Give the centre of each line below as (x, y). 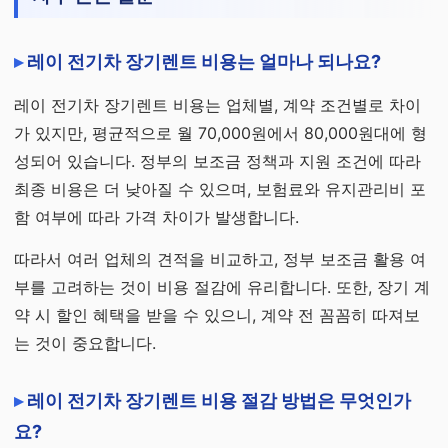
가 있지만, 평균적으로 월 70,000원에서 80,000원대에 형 (220, 133)
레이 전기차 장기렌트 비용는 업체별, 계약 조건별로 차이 (217, 105)
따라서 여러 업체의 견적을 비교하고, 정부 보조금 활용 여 (220, 259)
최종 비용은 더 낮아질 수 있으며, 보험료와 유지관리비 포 (220, 189)
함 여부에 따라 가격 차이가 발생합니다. (156, 217)
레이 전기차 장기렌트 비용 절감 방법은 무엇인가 (219, 400)
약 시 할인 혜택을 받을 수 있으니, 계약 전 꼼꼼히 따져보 (217, 315)
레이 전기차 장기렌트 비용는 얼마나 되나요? (204, 61)
